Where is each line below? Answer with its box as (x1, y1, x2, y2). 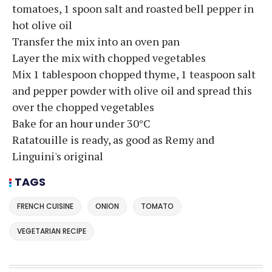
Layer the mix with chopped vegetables (12, 50, 206, 65)
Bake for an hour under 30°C (12, 115, 151, 131)
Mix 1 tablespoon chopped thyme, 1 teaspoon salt (12, 66, 256, 81)
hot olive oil (12, 17, 72, 32)
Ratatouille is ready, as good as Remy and (12, 132, 214, 147)
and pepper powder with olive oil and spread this (12, 83, 252, 98)
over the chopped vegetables (12, 99, 154, 114)
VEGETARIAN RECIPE (17, 225, 86, 236)
